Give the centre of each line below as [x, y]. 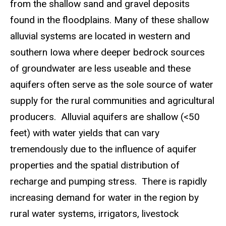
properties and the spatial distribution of [95, 165]
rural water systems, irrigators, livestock [94, 213]
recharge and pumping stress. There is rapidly [108, 181]
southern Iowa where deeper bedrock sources [107, 52]
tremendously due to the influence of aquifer [103, 149]
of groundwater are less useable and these [100, 68]
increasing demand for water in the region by [104, 197]
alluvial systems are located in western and [100, 36]
